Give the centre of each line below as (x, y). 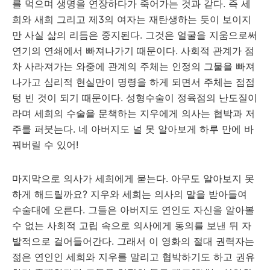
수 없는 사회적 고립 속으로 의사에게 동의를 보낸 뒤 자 (132, 225)
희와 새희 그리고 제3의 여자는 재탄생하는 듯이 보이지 (132, 19)
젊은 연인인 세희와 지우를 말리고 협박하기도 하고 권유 (133, 257)
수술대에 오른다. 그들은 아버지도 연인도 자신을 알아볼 (133, 210)
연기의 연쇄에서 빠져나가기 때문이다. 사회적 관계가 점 (133, 51)
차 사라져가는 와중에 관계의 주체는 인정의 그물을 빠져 (133, 66)
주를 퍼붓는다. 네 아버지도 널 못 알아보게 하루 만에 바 (133, 129)
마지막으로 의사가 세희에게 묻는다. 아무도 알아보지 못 (133, 178)
